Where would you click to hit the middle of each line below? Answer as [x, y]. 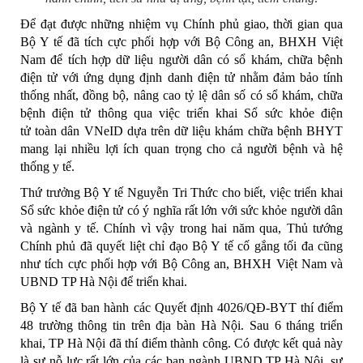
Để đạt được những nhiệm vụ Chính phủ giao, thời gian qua [181, 23]
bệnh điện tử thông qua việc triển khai [132, 113]
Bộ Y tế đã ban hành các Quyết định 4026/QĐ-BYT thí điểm [181, 307]
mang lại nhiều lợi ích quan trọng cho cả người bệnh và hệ [181, 148]
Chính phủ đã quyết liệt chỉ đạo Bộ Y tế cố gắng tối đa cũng [181, 246]
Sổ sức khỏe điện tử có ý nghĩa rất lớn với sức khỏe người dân [181, 210]
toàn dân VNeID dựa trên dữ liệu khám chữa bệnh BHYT [187, 130]
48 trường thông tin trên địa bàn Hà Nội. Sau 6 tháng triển [181, 325]
